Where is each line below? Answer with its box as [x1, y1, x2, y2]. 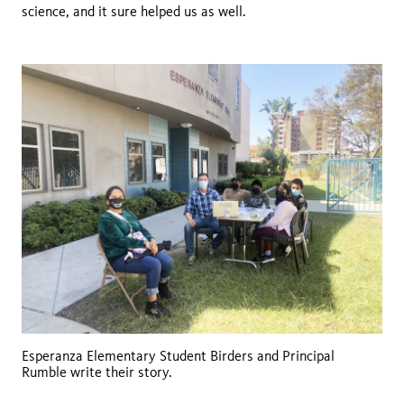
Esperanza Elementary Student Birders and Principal [22, 347, 335, 365]
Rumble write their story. [22, 363, 172, 381]
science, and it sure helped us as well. [22, 2, 246, 20]
